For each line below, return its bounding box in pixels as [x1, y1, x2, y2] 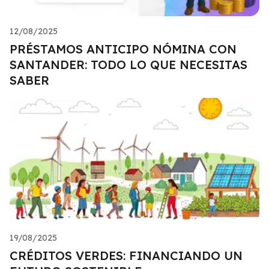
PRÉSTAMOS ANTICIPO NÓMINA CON [10, 41, 237, 57]
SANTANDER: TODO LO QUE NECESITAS [10, 57, 247, 73]
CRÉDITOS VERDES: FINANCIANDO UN [10, 248, 243, 264]
